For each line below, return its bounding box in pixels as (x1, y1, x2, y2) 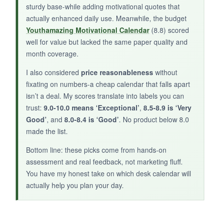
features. (36, 65, 63, 76)
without (153, 67, 177, 78)
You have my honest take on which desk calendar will (26, 168, 191, 179)
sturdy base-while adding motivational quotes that (26, 1, 180, 12)
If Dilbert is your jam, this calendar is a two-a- (36, 41, 176, 51)
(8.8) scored (149, 25, 189, 35)
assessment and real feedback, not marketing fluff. (26, 157, 183, 167)
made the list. (26, 126, 68, 137)
